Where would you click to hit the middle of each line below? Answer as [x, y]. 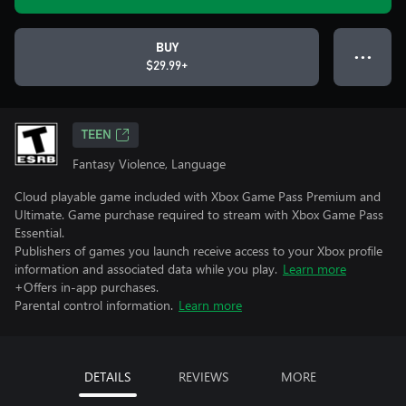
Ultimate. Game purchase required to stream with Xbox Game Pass [199, 214]
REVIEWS [203, 377]
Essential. [39, 232]
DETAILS [107, 377]
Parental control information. [94, 305]
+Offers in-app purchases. [87, 287]
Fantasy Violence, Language [149, 164]
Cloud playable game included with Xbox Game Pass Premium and [198, 196]
